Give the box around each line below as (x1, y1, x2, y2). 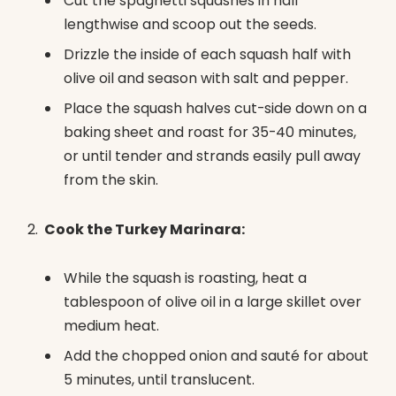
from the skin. (64, 170, 158, 191)
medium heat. (64, 316, 159, 337)
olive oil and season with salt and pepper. (64, 68, 348, 89)
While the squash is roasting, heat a (64, 268, 307, 289)
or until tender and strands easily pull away (64, 146, 361, 167)
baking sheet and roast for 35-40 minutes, (64, 122, 356, 143)
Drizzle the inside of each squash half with (64, 44, 351, 65)
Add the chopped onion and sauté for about (64, 346, 369, 367)
